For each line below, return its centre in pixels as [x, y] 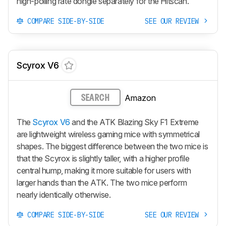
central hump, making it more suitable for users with [104, 170]
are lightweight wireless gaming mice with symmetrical [108, 134]
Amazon [140, 98]
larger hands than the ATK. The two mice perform [102, 182]
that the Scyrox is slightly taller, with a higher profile [103, 158]
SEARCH [95, 98]
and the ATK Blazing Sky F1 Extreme [134, 122]
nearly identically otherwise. [64, 194]
